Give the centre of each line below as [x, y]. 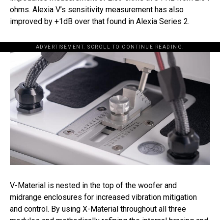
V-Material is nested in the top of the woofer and [93, 185]
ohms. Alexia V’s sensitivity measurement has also [97, 10]
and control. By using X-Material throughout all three [98, 209]
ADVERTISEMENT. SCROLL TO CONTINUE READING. [110, 47]
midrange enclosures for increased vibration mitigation [103, 197]
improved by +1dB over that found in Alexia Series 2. [100, 21]
